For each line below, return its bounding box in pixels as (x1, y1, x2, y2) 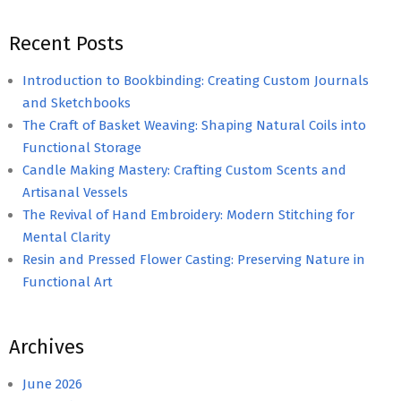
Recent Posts (9, 30, 124, 55)
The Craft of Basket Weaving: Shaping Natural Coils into (22, 116, 366, 133)
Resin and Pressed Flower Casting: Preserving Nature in (22, 251, 365, 268)
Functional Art (22, 273, 113, 290)
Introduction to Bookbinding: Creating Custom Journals (22, 72, 369, 89)
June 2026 (22, 375, 82, 392)
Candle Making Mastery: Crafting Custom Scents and (22, 161, 346, 178)
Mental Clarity (22, 228, 110, 245)
